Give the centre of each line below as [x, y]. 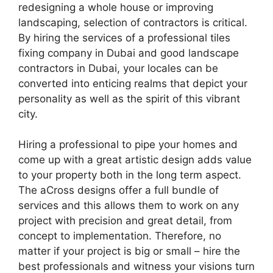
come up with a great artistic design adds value [135, 160]
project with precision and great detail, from [125, 221]
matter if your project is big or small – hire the [129, 251]
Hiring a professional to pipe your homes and [128, 145]
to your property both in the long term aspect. [130, 175]
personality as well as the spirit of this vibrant [129, 98]
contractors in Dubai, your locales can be [118, 68]
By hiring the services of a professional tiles [124, 37]
